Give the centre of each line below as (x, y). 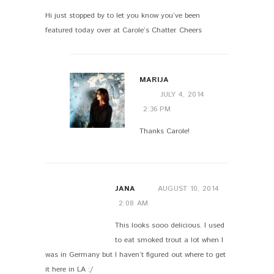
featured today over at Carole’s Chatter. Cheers (124, 30)
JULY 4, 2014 (182, 95)
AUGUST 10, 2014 (188, 188)
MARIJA (154, 80)
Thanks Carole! (164, 131)
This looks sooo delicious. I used (170, 225)
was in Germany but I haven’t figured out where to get (135, 254)
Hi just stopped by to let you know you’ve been (123, 15)
